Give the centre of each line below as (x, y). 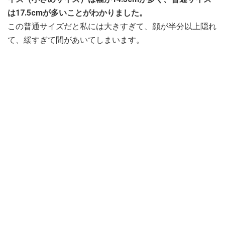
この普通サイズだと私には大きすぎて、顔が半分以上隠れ (112, 26)
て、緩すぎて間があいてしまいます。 (76, 40)
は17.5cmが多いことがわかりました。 (77, 13)
